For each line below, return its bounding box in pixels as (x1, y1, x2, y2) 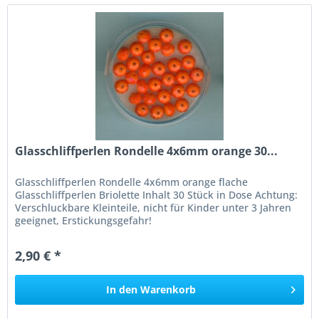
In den (106, 283, 138, 297)
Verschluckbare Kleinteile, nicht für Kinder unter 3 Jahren (15, 201, 292, 215)
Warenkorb (140, 283, 197, 297)
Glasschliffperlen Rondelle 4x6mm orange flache (15, 175, 249, 189)
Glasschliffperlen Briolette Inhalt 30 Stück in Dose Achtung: (15, 188, 298, 202)
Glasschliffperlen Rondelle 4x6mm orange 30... (15, 143, 278, 159)
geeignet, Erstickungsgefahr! (15, 214, 152, 228)
